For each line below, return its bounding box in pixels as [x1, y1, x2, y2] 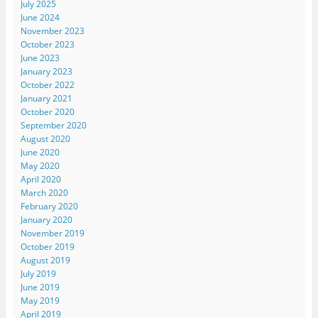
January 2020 [20, 214, 72, 226]
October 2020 [20, 106, 75, 119]
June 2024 [20, 11, 60, 24]
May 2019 [20, 295, 60, 307]
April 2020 [20, 173, 61, 186]
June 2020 [20, 146, 60, 159]
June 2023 [20, 52, 60, 65]
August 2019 [20, 254, 70, 267]
